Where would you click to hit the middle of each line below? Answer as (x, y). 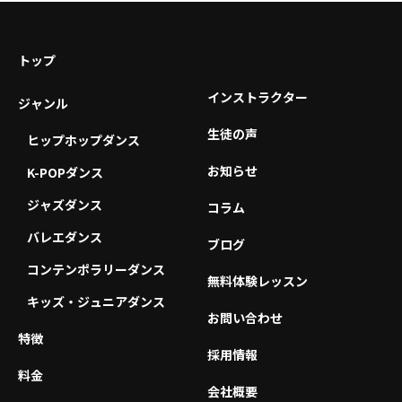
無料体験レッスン (258, 281)
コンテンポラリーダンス (96, 270)
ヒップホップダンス (83, 140)
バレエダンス (65, 237)
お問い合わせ (245, 318)
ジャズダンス (65, 205)
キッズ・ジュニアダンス (96, 302)
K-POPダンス (65, 173)
